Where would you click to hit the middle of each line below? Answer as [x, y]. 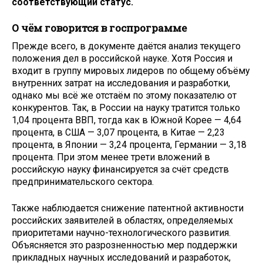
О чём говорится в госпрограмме [99, 28]
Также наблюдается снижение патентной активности [128, 208]
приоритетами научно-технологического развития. [121, 232]
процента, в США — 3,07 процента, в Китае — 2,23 [118, 132]
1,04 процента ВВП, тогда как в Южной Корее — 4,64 [127, 120]
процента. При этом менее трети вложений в [111, 157]
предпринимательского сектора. [83, 181]
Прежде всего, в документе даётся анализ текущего [126, 46]
